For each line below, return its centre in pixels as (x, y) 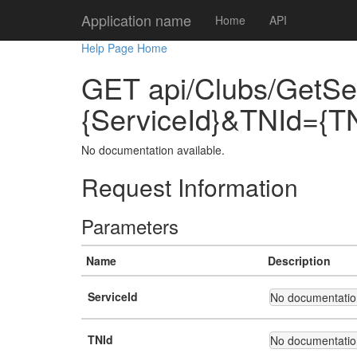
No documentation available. (153, 150)
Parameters (130, 226)
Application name (136, 20)
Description (299, 261)
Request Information (190, 187)
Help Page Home (124, 48)
